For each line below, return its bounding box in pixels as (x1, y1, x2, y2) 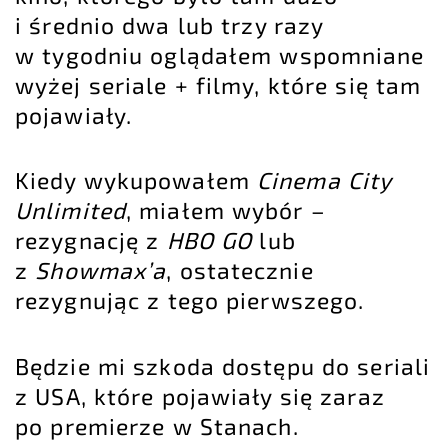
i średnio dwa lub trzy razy (15, 10, 324, 39)
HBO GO (166, 226, 253, 255)
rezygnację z (15, 226, 167, 255)
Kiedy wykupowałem (15, 166, 257, 195)
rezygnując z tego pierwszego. (15, 286, 365, 315)
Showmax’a (35, 256, 167, 285)
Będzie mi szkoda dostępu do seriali (15, 352, 431, 381)
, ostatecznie (166, 256, 314, 285)
